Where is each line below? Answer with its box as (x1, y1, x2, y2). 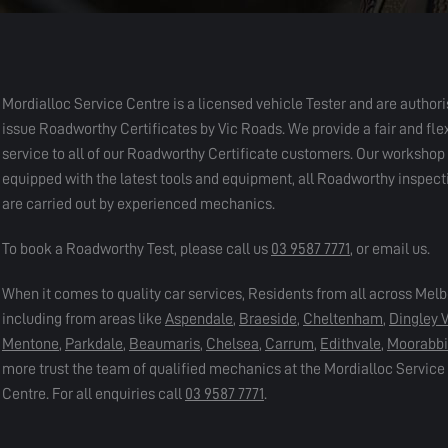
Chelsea (206, 336, 259, 352)
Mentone (2, 336, 59, 352)
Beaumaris (129, 336, 200, 352)
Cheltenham (303, 311, 383, 327)
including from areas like (2, 311, 165, 327)
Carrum (265, 336, 314, 352)
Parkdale (65, 336, 123, 352)
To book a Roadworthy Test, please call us (2, 241, 271, 257)
